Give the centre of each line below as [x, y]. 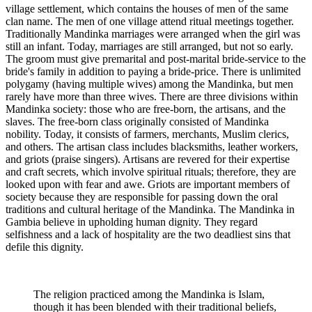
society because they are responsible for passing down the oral [142, 196]
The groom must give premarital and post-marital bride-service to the [156, 58]
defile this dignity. [45, 247]
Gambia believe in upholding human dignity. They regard [132, 221]
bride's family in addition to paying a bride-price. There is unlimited [153, 71]
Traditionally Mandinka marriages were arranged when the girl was [153, 33]
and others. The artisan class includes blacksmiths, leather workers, [152, 146]
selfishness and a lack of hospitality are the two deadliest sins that [148, 234]
